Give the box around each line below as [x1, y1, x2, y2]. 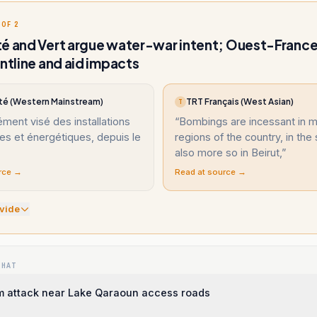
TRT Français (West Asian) [186, 96, 294, 107]
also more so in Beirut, [175, 146, 282, 158]
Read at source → [175, 167, 246, 177]
